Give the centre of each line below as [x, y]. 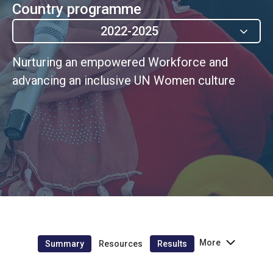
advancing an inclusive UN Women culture [124, 80]
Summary [65, 243]
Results [172, 243]
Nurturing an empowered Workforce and [120, 62]
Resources [121, 243]
